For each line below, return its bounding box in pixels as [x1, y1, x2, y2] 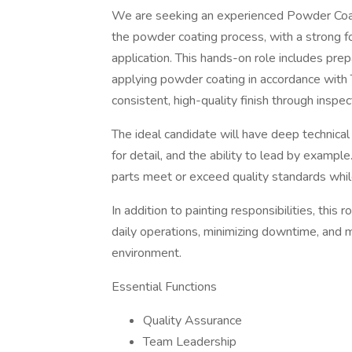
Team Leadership [143, 333, 236, 350]
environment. [112, 244, 181, 262]
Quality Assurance [143, 312, 242, 329]
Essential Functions [112, 278, 217, 295]
